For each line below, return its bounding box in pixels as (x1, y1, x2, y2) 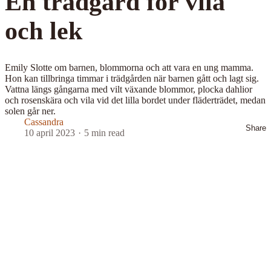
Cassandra (24, 117, 64, 128)
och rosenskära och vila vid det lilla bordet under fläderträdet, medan (5, 95, 266, 106)
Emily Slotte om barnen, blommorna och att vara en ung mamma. (5, 62, 253, 73)
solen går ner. (5, 106, 56, 117)
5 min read (83, 128, 125, 139)
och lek (5, 17, 82, 45)
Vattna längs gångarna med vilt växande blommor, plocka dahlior (5, 84, 252, 95)
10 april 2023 (24, 128, 75, 139)
